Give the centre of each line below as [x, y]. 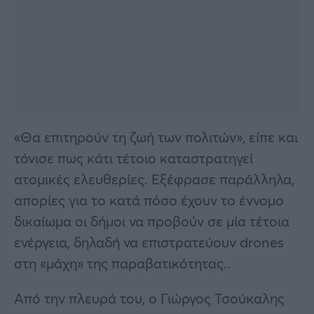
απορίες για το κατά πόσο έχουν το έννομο [149, 200]
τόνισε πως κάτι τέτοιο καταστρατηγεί [134, 158]
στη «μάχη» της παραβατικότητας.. [122, 263]
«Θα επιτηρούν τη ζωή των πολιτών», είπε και [156, 137]
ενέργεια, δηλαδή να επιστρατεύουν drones [149, 242]
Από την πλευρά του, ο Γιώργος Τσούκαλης [149, 298]
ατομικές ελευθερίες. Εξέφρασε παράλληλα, [154, 179]
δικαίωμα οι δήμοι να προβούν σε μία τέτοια [152, 221]
